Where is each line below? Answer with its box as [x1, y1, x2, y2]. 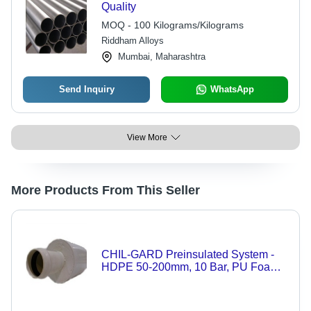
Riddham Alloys [101, 35, 164, 46]
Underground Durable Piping [101, 286, 244, 298]
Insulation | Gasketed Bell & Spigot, [101, 274, 275, 285]
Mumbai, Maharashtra [117, 51, 205, 62]
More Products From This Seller [11, 183, 200, 197]
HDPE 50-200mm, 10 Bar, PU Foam [101, 261, 279, 273]
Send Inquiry [58, 84, 115, 94]
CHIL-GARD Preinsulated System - [101, 249, 274, 260]
